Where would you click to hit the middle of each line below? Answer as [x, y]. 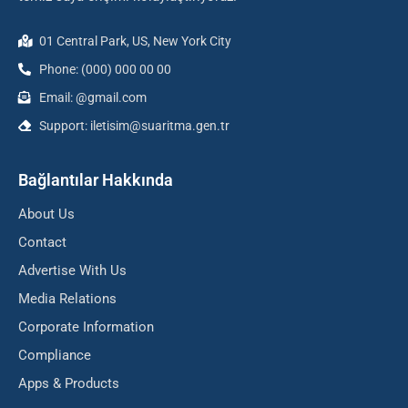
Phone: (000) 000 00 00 [105, 69]
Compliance [55, 355]
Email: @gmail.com [92, 97]
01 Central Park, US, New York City [135, 41]
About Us [46, 214]
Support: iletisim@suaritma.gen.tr [134, 125]
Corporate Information [86, 326]
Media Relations [67, 298]
